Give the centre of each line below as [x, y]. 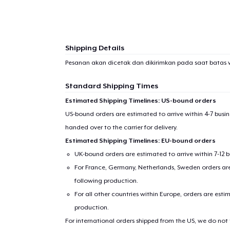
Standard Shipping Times [111, 85]
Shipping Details [94, 47]
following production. [107, 180]
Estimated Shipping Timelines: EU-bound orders [140, 140]
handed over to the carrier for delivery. [121, 127]
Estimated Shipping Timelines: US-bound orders [140, 100]
